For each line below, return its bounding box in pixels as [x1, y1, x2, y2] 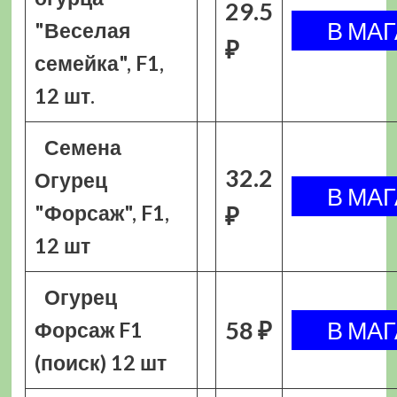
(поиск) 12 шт [34, 350, 167, 375]
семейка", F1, [34, 51, 164, 75]
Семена [44, 135, 122, 160]
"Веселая [34, 18, 130, 43]
